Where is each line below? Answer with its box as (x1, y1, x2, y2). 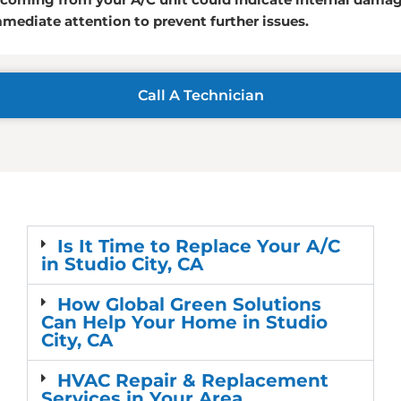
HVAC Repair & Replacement (57, 370, 328, 392)
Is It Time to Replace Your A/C (57, 235, 340, 258)
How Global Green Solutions (57, 294, 321, 316)
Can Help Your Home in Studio (41, 311, 328, 334)
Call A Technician (137, 87, 264, 105)
